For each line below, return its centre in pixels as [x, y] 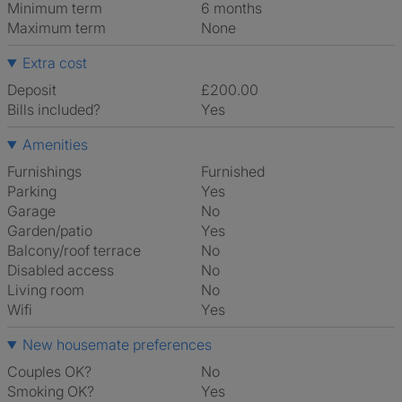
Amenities [55, 144]
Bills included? [54, 109]
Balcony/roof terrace [74, 250]
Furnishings [44, 171]
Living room [46, 290]
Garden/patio [50, 231]
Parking [32, 191]
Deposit [32, 90]
